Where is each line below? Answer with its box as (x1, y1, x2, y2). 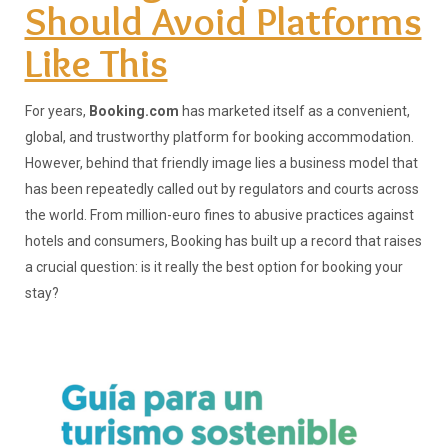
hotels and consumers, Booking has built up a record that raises (24, 233, 422, 250)
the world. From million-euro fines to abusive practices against (24, 207, 414, 224)
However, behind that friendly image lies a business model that (24, 155, 418, 172)
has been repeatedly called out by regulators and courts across (24, 181, 419, 198)
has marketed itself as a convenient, (178, 103, 410, 120)
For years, (24, 103, 89, 120)
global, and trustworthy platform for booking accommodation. (24, 129, 414, 146)
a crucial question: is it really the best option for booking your (24, 259, 403, 276)
